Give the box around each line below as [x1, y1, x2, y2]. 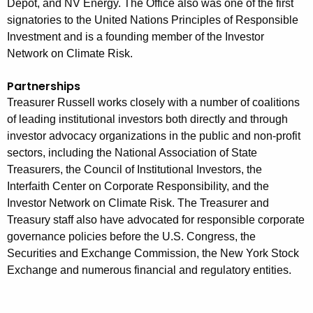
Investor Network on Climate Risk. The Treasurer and [7, 197, 269, 210]
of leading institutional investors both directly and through [7, 113, 288, 126]
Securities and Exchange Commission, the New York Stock [7, 247, 299, 260]
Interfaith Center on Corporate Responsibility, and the [7, 180, 269, 193]
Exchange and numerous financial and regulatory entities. [7, 264, 291, 277]
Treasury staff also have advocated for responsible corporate [7, 214, 305, 226]
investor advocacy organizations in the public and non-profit [7, 130, 300, 143]
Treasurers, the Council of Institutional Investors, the [7, 163, 262, 176]
